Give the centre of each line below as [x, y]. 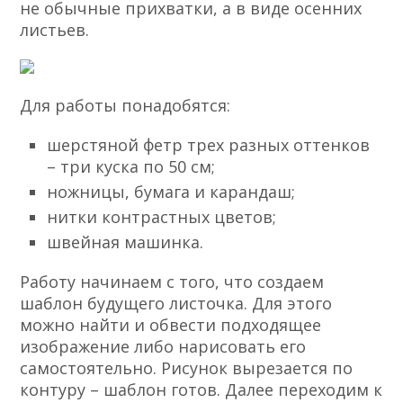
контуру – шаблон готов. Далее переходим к [201, 390]
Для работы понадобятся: [125, 106]
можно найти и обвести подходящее [171, 325]
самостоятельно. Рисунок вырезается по [187, 368]
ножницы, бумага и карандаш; [171, 192]
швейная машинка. [125, 242]
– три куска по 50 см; [131, 167]
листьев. [55, 30]
